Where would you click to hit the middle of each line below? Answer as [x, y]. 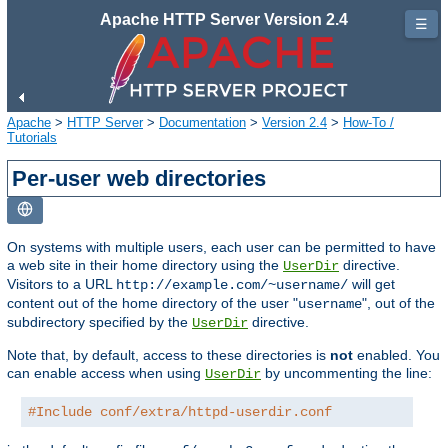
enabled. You [396, 354]
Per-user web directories [139, 178]
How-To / [368, 122]
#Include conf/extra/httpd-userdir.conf [180, 411]
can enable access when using [106, 372]
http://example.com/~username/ [232, 284]
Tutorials [32, 137]
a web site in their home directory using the [145, 264]
